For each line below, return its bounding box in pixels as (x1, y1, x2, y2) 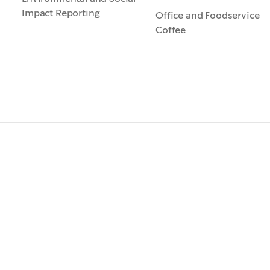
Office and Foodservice (155, 9, 260, 22)
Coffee (155, 24, 186, 36)
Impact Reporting (22, 7, 100, 19)
